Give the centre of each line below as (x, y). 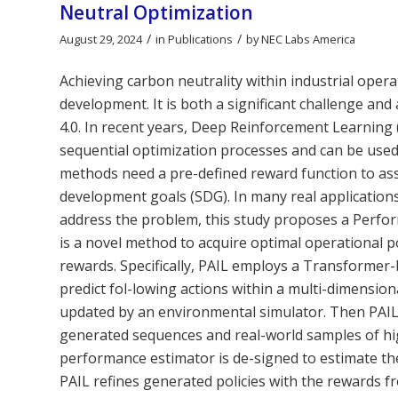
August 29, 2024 (101, 39)
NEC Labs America (308, 39)
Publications (200, 39)
